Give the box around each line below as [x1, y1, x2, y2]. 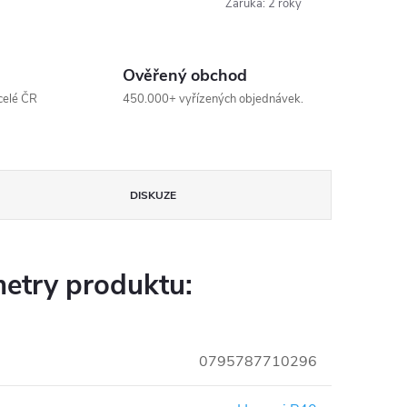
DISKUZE [129, 188, 176, 203]
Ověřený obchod [122, 65, 247, 86]
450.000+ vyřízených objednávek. [122, 91, 303, 107]
